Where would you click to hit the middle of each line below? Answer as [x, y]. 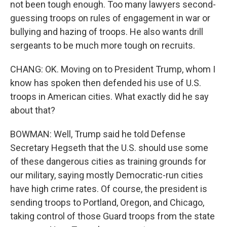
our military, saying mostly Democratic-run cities [107, 175]
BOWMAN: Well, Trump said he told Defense [98, 134]
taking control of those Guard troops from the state [112, 216]
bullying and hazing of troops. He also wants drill [107, 32]
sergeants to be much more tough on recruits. [103, 45]
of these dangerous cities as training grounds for [108, 161]
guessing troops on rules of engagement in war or [110, 18]
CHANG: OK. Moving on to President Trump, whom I [113, 69]
